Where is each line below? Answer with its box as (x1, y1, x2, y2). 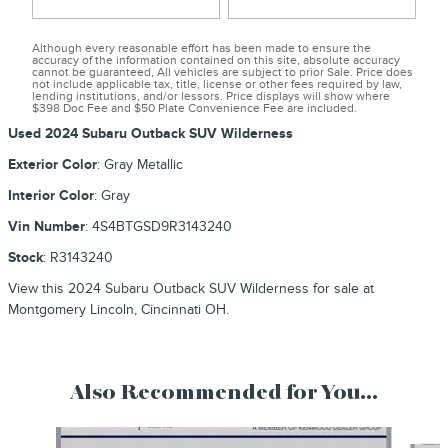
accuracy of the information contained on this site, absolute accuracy (32, 52, 400, 68)
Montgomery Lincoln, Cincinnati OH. (8, 300, 229, 318)
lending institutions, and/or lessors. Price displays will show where (32, 88, 390, 104)
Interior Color (8, 186, 94, 204)
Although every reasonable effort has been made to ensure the (32, 40, 371, 56)
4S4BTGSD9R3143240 (92, 217, 232, 235)
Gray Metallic (104, 155, 183, 173)
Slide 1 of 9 (7, 427, 74, 445)
